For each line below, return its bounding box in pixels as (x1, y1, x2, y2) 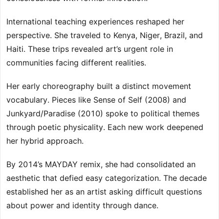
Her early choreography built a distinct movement (6, 81, 191, 91)
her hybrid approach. (6, 136, 84, 146)
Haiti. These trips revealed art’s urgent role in (6, 44, 173, 54)
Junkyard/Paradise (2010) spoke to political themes (6, 109, 199, 119)
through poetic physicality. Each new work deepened (6, 122, 203, 132)
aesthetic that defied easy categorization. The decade (6, 173, 207, 183)
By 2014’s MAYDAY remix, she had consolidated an (6, 159, 196, 170)
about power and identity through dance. (6, 200, 158, 211)
